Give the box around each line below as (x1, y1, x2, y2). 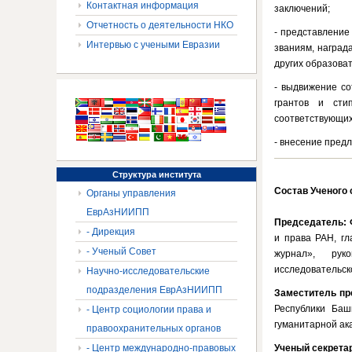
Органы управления (86, 188, 176, 199)
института (156, 170, 201, 179)
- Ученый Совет (86, 246, 156, 257)
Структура (112, 170, 156, 179)
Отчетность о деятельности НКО (86, 20, 233, 31)
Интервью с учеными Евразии (86, 39, 220, 50)
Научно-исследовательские (86, 266, 210, 277)
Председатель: (274, 217, 347, 228)
